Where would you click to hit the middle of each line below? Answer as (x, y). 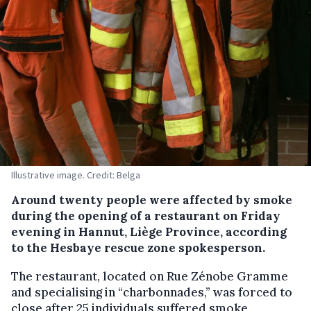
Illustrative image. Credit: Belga (76, 175)
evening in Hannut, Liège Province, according (149, 232)
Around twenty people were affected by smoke (152, 200)
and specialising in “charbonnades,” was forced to (152, 292)
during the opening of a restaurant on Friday (146, 216)
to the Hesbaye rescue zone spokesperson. (138, 247)
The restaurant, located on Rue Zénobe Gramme (150, 276)
